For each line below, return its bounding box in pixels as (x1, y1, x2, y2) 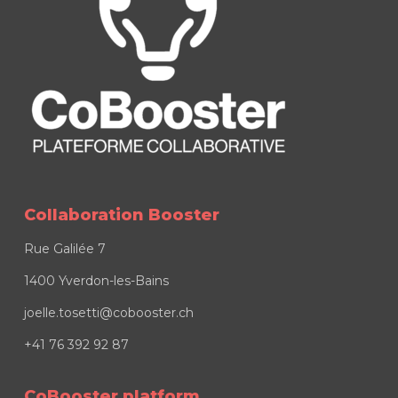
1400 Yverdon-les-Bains (23, 273, 169, 290)
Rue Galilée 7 (23, 241, 106, 258)
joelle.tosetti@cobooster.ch (23, 305, 194, 322)
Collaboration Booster (23, 205, 219, 226)
